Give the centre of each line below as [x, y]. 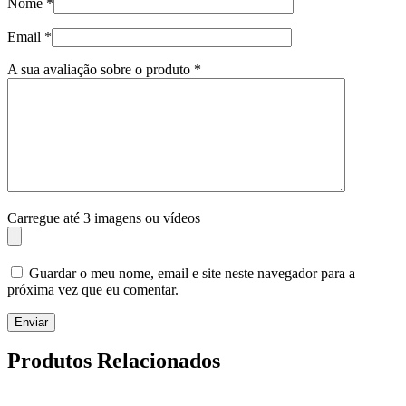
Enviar [31, 322]
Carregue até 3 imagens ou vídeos [104, 217]
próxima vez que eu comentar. [93, 289]
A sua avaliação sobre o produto [101, 69]
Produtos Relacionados [114, 361]
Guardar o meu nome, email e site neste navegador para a [192, 273]
